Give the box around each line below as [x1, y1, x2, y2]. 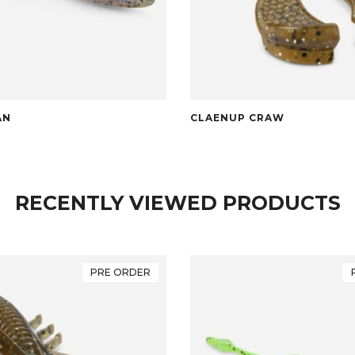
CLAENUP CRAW [190, 112, 284, 124]
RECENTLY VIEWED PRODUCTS [14, 191, 341, 216]
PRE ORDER [90, 266, 151, 279]
